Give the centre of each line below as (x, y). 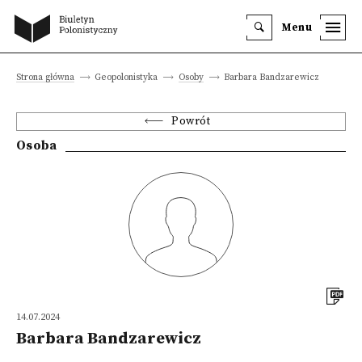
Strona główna (45, 77)
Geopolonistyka (126, 77)
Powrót (191, 122)
